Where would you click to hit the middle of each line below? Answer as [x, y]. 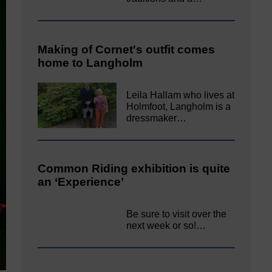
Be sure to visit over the [177, 214]
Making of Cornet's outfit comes [126, 50]
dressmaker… [157, 118]
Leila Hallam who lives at [181, 95]
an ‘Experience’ [81, 182]
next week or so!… [166, 225]
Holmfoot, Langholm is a [179, 106]
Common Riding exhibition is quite [134, 169]
